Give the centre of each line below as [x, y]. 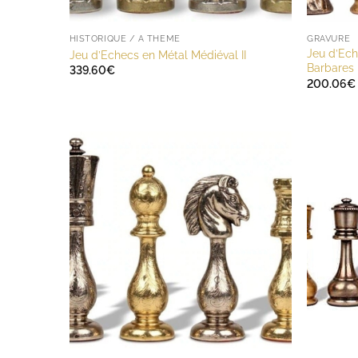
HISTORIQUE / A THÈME [125, 39]
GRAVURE [329, 39]
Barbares [331, 68]
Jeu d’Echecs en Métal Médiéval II [157, 54]
